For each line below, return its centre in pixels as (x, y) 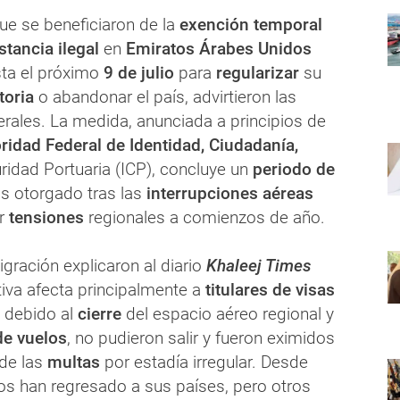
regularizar (258, 73)
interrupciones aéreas (228, 194)
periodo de (292, 170)
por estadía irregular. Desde (206, 362)
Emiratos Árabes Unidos (219, 49)
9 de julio (139, 73)
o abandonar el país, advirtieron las (165, 97)
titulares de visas (270, 290)
